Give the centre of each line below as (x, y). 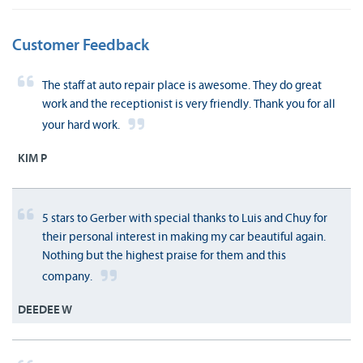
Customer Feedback (81, 45)
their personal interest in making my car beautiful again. (184, 237)
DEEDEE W (45, 310)
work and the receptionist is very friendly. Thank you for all (189, 104)
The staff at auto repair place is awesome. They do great (182, 85)
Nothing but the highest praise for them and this (164, 255)
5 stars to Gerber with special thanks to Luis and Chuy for (185, 218)
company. (67, 276)
